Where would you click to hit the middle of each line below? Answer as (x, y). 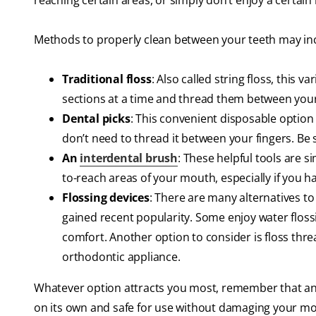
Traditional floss (107, 79)
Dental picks (96, 119)
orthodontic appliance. (121, 257)
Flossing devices (106, 198)
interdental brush (129, 158)
